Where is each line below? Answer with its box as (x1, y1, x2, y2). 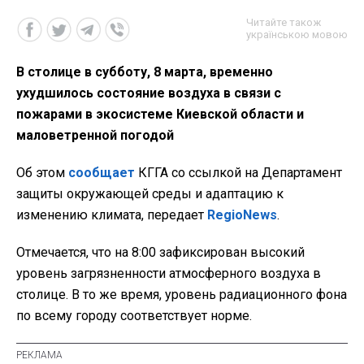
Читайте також (246, 15, 321, 28)
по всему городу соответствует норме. (16, 307, 252, 323)
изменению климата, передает (16, 206, 207, 223)
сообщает (68, 164, 135, 180)
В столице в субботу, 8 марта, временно (16, 63, 273, 80)
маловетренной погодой (16, 127, 174, 143)
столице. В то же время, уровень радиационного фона (16, 286, 347, 302)
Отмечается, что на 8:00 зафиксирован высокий (16, 244, 305, 260)
